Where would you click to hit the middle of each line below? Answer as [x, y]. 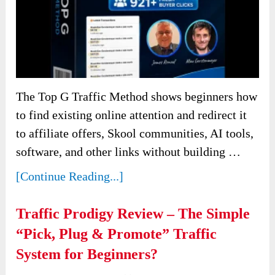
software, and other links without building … [129, 152]
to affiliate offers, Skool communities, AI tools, [135, 133]
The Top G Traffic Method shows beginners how [137, 96]
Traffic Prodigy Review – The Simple [133, 214]
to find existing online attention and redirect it [132, 115]
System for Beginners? [87, 254]
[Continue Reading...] [70, 176]
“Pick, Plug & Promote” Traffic [117, 234]
